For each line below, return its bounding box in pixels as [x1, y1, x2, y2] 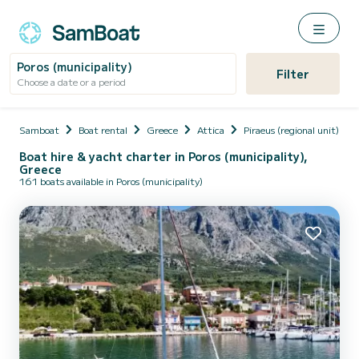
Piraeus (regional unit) [244, 123, 339, 136]
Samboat [19, 123, 59, 136]
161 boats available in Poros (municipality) [19, 174, 203, 188]
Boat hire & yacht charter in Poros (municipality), [19, 148, 308, 164]
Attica [197, 123, 224, 136]
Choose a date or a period [17, 75, 126, 88]
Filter [276, 66, 309, 82]
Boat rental [79, 123, 127, 136]
